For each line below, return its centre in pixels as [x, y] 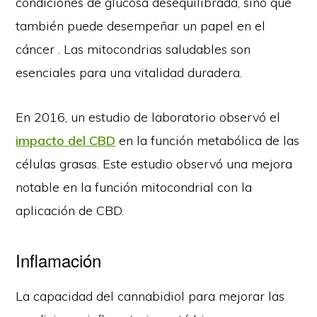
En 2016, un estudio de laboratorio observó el [148, 117]
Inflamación [59, 260]
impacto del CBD [66, 140]
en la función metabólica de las [208, 140]
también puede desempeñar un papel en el [141, 25]
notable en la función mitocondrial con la [134, 187]
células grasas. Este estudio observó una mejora [154, 163]
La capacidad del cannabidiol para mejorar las [150, 296]
